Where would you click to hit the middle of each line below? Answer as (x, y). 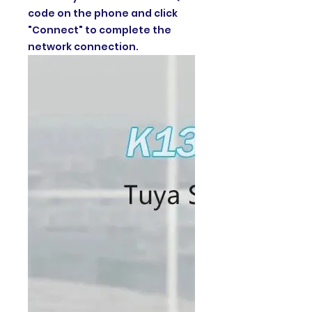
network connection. (83, 46)
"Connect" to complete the (100, 30)
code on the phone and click (103, 13)
